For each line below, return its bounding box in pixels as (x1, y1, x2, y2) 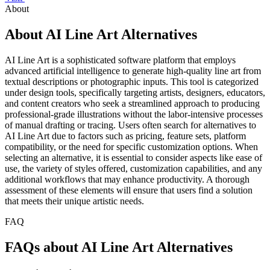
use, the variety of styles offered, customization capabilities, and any (5, 163, 262, 174)
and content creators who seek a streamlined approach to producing (5, 98, 260, 108)
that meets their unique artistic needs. (5, 195, 144, 206)
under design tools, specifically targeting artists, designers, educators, (5, 87, 265, 98)
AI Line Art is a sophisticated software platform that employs (5, 54, 236, 65)
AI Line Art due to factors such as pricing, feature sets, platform (5, 130, 246, 141)
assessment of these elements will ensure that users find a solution (5, 184, 253, 195)
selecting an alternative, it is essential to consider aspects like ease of (5, 152, 262, 163)
